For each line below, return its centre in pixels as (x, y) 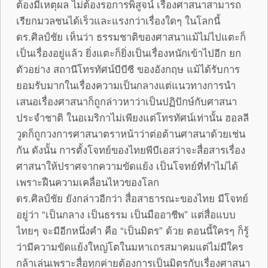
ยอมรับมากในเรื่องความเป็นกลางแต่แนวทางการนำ (126, 85)
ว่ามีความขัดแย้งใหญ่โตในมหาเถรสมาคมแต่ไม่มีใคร (130, 246)
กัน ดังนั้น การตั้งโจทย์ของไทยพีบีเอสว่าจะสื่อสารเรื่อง (131, 149)
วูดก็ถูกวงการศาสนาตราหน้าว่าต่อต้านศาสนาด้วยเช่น (131, 133)
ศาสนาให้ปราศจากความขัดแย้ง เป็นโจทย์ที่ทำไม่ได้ (127, 165)
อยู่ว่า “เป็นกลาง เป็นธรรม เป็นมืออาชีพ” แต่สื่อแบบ (126, 214)
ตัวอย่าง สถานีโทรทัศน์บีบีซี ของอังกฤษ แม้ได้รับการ (128, 68)
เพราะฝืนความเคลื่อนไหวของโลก (88, 182)
